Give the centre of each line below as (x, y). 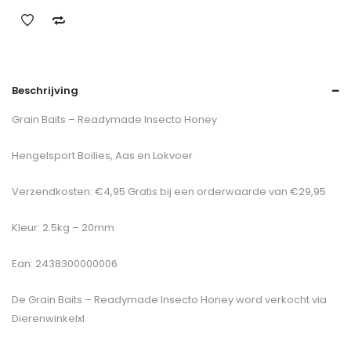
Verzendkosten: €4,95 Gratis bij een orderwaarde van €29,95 (169, 191)
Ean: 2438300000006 (65, 263)
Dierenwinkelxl (48, 318)
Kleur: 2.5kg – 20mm (63, 227)
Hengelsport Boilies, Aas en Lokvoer (102, 155)
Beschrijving (45, 90)
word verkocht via (280, 299)
